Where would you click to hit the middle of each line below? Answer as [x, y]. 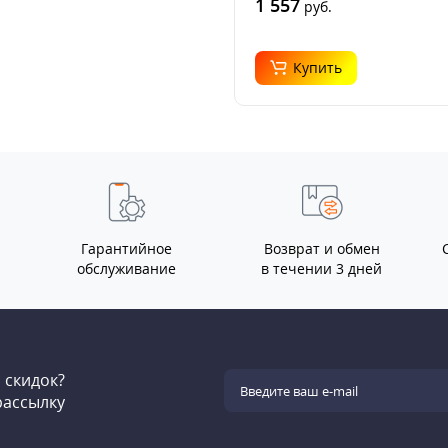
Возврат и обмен [321, 248]
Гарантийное [126, 248]
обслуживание [126, 268]
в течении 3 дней [321, 268]
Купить [317, 67]
